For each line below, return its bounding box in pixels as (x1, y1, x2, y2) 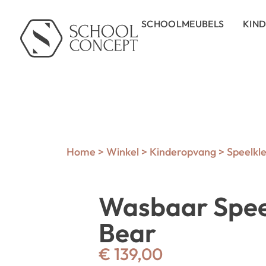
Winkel (106, 145, 139, 159)
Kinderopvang (150, 145, 216, 159)
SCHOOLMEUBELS (141, 18, 224, 30)
